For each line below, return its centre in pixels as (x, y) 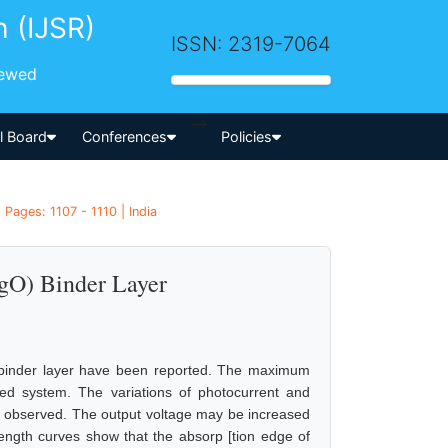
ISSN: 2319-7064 (251, 43)
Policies (246, 136)
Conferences (125, 136)
